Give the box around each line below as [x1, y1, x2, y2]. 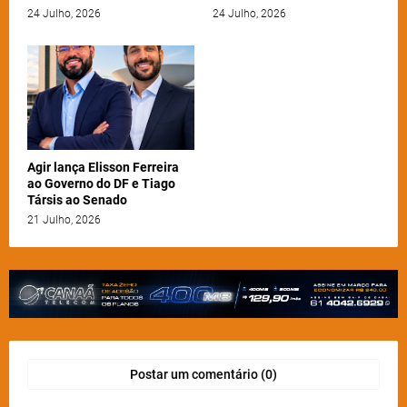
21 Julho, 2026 [27, 213, 101, 227]
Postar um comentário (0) [130, 367, 277, 382]
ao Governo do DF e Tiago [27, 176, 175, 192]
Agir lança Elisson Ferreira [27, 160, 179, 175]
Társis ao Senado [27, 193, 127, 208]
